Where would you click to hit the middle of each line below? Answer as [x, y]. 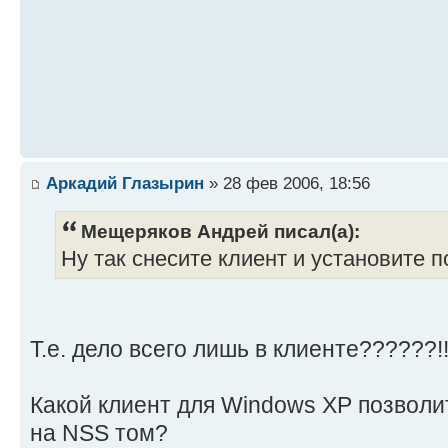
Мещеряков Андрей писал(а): [220, 230]
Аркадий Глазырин [125, 183]
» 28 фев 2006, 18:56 [287, 183]
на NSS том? [99, 432]
